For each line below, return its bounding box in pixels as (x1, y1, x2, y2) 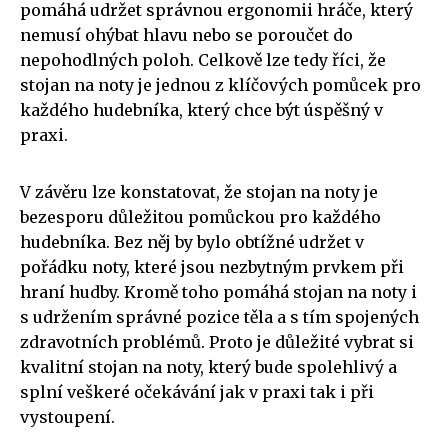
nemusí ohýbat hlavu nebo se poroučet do (20, 24, 353, 45)
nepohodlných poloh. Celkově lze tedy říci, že (20, 49, 386, 70)
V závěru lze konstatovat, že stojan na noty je (20, 181, 378, 202)
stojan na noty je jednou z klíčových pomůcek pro (20, 74, 421, 95)
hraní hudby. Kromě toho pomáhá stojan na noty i (20, 281, 417, 302)
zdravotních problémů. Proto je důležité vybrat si (20, 331, 414, 352)
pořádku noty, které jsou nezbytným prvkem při (20, 256, 404, 277)
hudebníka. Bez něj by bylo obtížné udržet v (20, 231, 364, 252)
